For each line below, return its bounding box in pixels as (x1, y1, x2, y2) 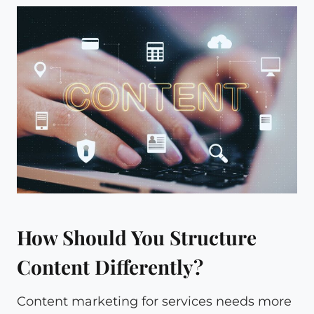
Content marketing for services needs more (17, 293, 292, 309)
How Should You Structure (17, 224, 257, 250)
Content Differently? (17, 253, 203, 280)
